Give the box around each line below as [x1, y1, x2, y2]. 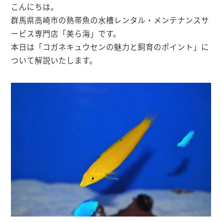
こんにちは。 [11, 1, 59, 12]
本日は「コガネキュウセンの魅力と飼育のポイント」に [11, 41, 210, 52]
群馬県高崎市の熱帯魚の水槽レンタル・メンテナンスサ [11, 14, 210, 25]
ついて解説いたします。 [11, 55, 98, 65]
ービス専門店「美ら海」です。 [11, 28, 121, 39]
